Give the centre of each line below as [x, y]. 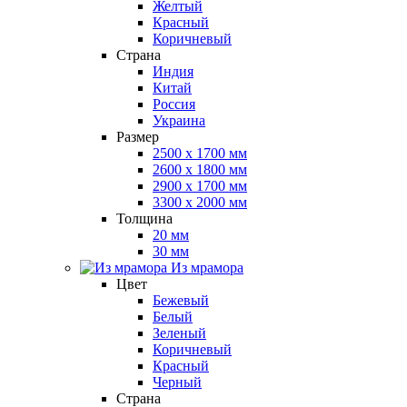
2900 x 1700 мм [200, 186]
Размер [138, 137]
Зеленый [179, 333]
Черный [177, 382]
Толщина [144, 218]
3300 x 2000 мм [200, 202]
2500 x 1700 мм [200, 153]
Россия [174, 104]
